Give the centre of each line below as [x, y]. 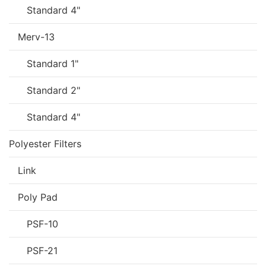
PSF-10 [42, 224]
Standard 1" [53, 63]
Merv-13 [36, 37]
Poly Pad [38, 197]
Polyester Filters [45, 143]
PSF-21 [42, 250]
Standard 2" [53, 90]
